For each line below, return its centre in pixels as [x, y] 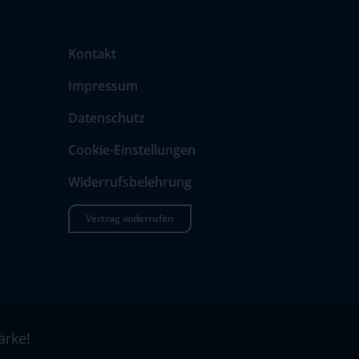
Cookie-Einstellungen [131, 150]
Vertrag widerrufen [129, 219]
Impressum [103, 86]
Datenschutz [106, 118]
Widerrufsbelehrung [129, 182]
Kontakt [92, 54]
